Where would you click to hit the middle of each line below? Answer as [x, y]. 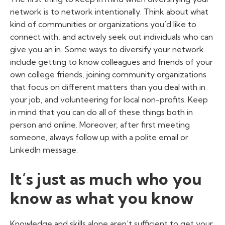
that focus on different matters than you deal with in [108, 87]
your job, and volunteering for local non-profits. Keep [109, 99]
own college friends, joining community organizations [108, 74]
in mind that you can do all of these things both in [101, 112]
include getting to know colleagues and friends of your [111, 62]
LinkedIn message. [44, 149]
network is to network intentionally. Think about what [109, 11]
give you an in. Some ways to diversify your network [107, 49]
